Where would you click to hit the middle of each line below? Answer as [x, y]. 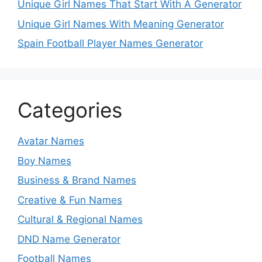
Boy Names [44, 161]
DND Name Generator [69, 239]
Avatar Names [51, 141]
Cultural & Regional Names [80, 220]
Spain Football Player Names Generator [110, 44]
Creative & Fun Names [70, 200]
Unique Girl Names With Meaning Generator [121, 24]
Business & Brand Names [77, 180]
